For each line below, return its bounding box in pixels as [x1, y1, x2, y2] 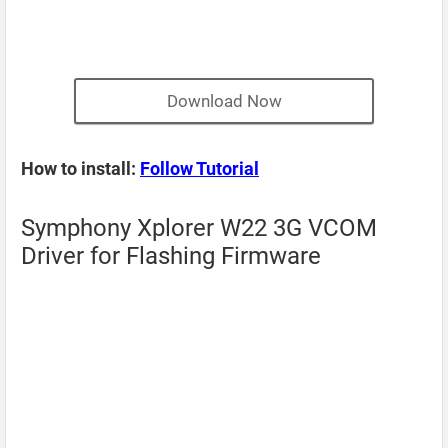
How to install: [21, 158, 140, 179]
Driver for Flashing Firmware [21, 242, 321, 270]
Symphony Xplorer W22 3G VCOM [21, 214, 377, 242]
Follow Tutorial [140, 158, 259, 179]
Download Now [166, 91, 282, 111]
